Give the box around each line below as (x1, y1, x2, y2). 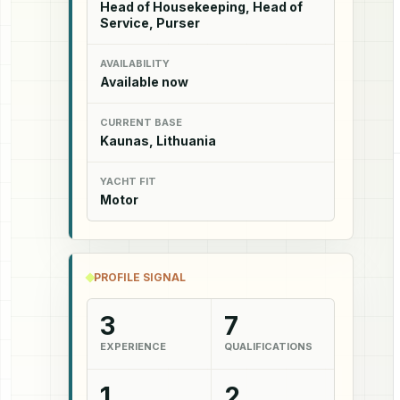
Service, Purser (100, 14, 200, 30)
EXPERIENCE (100, 340, 166, 353)
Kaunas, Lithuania (100, 132, 216, 148)
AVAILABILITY (100, 56, 170, 70)
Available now (100, 73, 188, 89)
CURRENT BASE (100, 115, 182, 129)
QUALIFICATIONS (223, 340, 312, 353)
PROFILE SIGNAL (94, 270, 186, 284)
